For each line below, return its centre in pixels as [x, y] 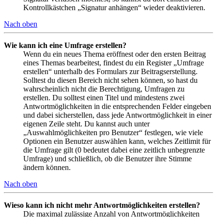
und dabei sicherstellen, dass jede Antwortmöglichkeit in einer [117, 115]
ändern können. [47, 168]
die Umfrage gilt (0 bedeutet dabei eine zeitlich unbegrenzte [114, 150]
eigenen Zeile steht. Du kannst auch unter [86, 124]
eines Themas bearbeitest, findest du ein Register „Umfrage [114, 63]
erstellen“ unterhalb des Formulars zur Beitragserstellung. [110, 72]
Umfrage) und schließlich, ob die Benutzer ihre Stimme [108, 159]
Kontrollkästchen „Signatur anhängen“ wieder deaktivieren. [114, 8]
